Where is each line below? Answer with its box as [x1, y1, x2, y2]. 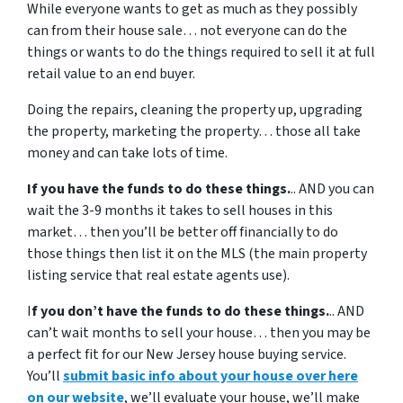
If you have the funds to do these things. [27, 179, 291, 199]
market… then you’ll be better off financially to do [27, 222, 338, 242]
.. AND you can [291, 179, 374, 199]
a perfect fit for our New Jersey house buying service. [27, 345, 346, 364]
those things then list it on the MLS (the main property [27, 244, 367, 264]
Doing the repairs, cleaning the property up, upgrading [27, 100, 363, 120]
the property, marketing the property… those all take [27, 121, 361, 141]
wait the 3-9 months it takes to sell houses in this [27, 201, 333, 220]
